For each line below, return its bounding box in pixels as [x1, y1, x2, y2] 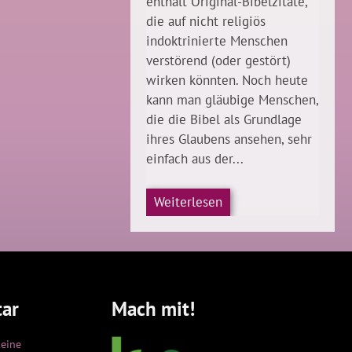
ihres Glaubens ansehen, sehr [146, 130, 312, 148]
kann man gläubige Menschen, [146, 91, 318, 109]
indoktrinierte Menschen [146, 32, 288, 50]
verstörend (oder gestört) [146, 52, 291, 70]
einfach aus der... [146, 150, 244, 168]
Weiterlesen [154, 193, 222, 211]
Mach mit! [112, 295, 195, 321]
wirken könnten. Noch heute [146, 71, 308, 90]
